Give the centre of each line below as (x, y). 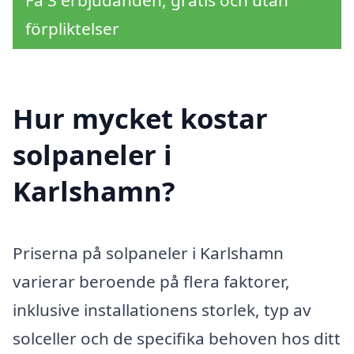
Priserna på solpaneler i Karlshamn (148, 252)
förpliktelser (72, 28)
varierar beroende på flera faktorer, (151, 281)
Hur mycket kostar (140, 118)
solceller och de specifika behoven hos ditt (177, 338)
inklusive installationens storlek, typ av (162, 309)
